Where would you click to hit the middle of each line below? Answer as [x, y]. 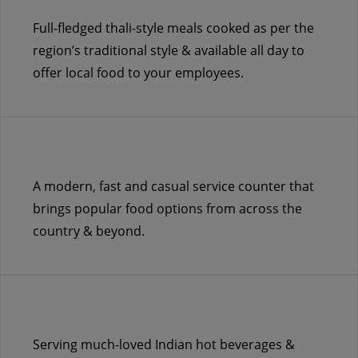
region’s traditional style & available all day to [169, 50]
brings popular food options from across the [167, 209]
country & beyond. [89, 231]
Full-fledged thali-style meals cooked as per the [173, 28]
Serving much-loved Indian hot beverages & [164, 344]
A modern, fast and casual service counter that [173, 186]
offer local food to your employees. [138, 73]
